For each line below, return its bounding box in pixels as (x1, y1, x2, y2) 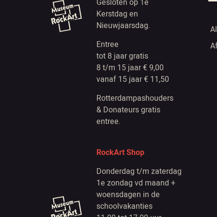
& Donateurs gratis (96, 104, 160, 116)
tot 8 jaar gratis (96, 50, 148, 62)
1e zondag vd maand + (96, 177, 175, 189)
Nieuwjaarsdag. (96, 20, 150, 31)
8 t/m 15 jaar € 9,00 (96, 62, 164, 74)
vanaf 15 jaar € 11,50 (96, 74, 169, 85)
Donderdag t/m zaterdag (96, 166, 182, 177)
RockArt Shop (96, 147, 144, 158)
